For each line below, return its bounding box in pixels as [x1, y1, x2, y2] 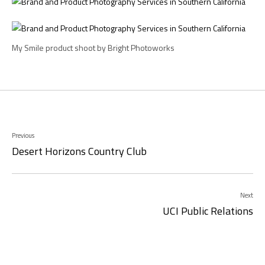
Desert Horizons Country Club [12, 143, 147, 160]
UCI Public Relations [163, 202, 253, 219]
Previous [12, 131, 34, 141]
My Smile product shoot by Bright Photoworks [12, 41, 174, 54]
